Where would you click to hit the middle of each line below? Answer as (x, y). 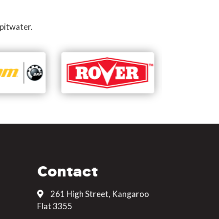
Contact (67, 171)
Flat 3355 (55, 206)
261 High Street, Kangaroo (99, 194)
